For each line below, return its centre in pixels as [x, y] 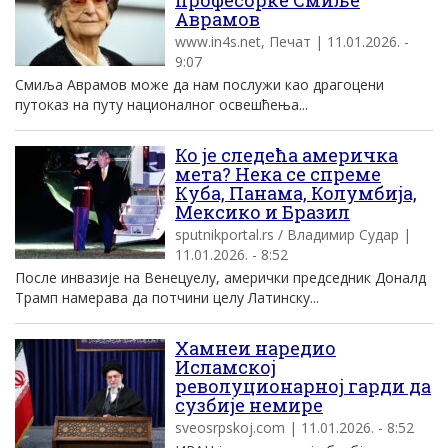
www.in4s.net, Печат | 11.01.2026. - [292, 41]
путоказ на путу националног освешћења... [161, 104]
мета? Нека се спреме [278, 174]
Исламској [225, 367]
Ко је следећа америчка [286, 155]
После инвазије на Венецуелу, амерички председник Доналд [220, 277]
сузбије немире [249, 405]
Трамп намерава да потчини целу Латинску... [167, 297]
